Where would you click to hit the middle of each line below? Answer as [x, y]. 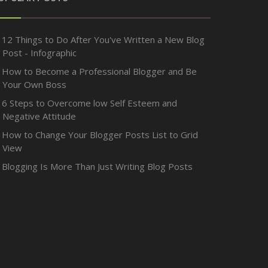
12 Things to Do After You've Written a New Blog [103, 39]
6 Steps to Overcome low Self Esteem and [89, 103]
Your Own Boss [34, 84]
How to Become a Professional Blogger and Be [99, 71]
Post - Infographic [39, 52]
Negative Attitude [39, 116]
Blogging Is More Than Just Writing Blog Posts [97, 166]
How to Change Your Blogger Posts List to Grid [100, 134]
